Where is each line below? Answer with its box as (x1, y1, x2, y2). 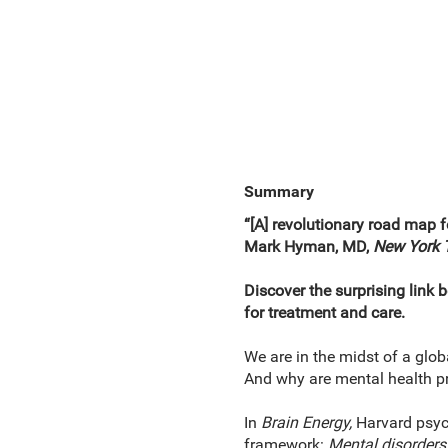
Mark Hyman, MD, (243, 237, 373, 256)
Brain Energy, (260, 413, 356, 432)
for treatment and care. (243, 303, 405, 322)
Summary (243, 182, 314, 201)
